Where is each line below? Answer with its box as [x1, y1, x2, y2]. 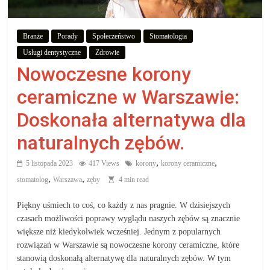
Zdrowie [95, 48, 120, 57]
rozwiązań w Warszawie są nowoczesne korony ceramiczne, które [17, 240, 240, 250]
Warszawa [53, 175, 83, 184]
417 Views [89, 159, 120, 168]
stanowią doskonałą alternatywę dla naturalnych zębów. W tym [17, 254, 231, 263]
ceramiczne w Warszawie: [17, 86, 240, 109]
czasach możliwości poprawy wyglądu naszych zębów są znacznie [17, 214, 240, 224]
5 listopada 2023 [26, 159, 74, 168]
